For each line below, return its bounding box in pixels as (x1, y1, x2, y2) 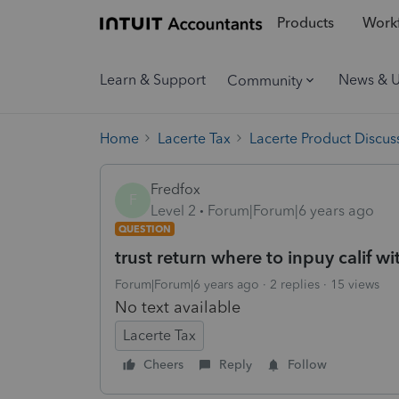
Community (227, 71, 303, 89)
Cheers (143, 356, 183, 372)
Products (276, 14, 334, 32)
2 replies (270, 276, 320, 292)
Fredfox (151, 180, 200, 198)
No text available (115, 297, 240, 317)
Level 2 (151, 201, 196, 219)
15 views (330, 276, 379, 292)
